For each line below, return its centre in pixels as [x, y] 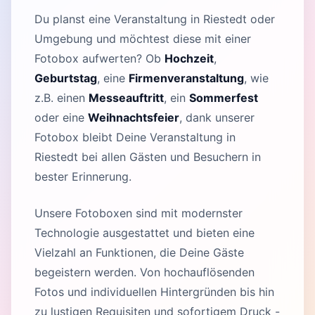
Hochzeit [189, 58]
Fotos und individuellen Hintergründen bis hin [154, 291]
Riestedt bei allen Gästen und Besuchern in [148, 156]
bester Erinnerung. [83, 176]
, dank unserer [217, 117]
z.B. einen [62, 97]
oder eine [61, 117]
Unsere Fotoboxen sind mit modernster [139, 213]
